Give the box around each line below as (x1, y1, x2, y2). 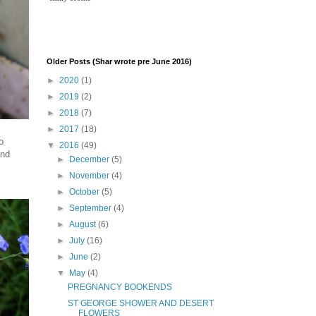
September (69, 203, 114, 214)
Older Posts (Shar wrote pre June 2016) (47, 57, 192, 66)
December (69, 154, 112, 165)
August (69, 219, 99, 230)
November (69, 171, 112, 181)
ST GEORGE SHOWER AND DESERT (67, 298, 214, 309)
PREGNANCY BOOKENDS (67, 282, 172, 293)
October (69, 187, 102, 197)
